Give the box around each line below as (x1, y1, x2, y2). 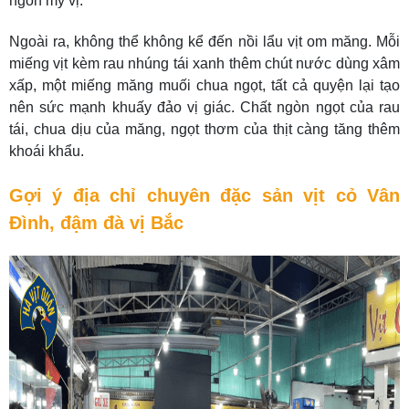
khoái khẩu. (9, 143, 84, 159)
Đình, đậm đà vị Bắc (9, 213, 184, 233)
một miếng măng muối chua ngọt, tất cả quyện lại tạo (42, 78, 400, 93)
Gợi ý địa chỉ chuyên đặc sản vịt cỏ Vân (9, 185, 400, 205)
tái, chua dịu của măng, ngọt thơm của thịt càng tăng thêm (9, 121, 400, 137)
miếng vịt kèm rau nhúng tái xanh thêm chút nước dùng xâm (9, 56, 400, 71)
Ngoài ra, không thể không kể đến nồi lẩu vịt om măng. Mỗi (9, 34, 400, 49)
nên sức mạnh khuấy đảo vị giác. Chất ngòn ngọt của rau (9, 100, 400, 115)
